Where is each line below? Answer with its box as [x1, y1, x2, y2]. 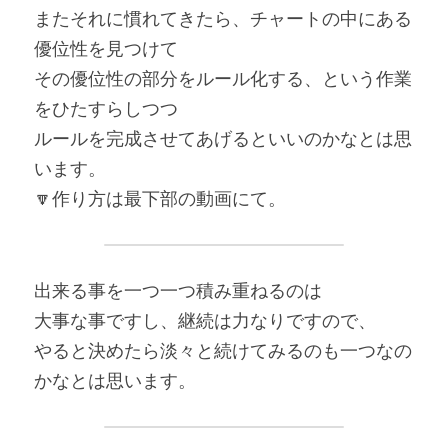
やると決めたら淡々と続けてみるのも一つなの [34, 340, 412, 362]
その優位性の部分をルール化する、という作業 [34, 68, 412, 90]
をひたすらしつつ [34, 98, 178, 120]
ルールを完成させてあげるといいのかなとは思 [34, 128, 412, 150]
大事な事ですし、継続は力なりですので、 [34, 310, 376, 332]
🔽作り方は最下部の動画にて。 [34, 188, 286, 210]
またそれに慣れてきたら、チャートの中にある [34, 8, 412, 30]
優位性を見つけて [34, 38, 178, 60]
